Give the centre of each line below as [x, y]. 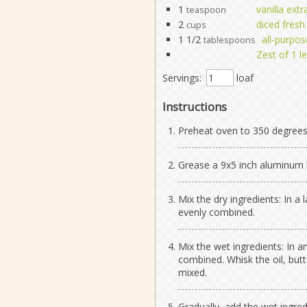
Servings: [182, 77]
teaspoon [206, 10]
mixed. [192, 272]
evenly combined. [216, 212]
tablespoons [229, 40]
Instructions [194, 106]
